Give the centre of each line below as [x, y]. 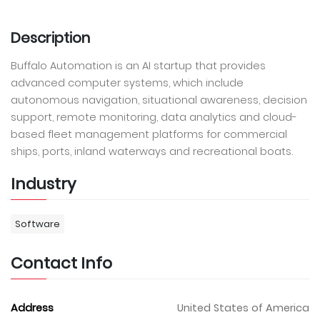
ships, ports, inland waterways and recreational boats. [152, 151]
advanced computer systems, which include [127, 82]
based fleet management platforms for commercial [149, 134]
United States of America [243, 308]
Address [32, 308]
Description [50, 37]
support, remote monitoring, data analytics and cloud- [154, 117]
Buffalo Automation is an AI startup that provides [138, 65]
